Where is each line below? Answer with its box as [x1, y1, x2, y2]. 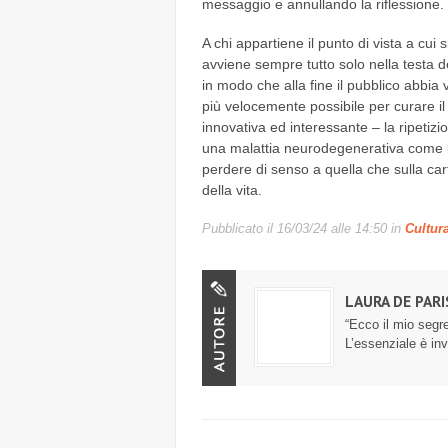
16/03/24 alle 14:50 [276, 222, 387, 236]
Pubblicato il [201, 222, 277, 236]
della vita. [201, 182, 262, 198]
